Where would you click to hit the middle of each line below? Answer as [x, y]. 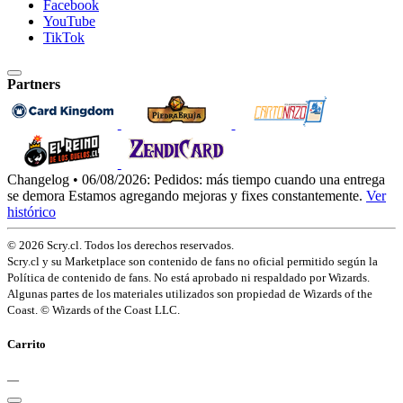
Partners [34, 84]
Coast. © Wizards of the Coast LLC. [94, 309]
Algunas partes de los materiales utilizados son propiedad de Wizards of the [190, 293]
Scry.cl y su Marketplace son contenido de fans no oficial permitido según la [193, 261]
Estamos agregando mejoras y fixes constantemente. [215, 195]
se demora [36, 195]
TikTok [64, 37]
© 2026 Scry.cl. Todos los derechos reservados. [121, 245]
